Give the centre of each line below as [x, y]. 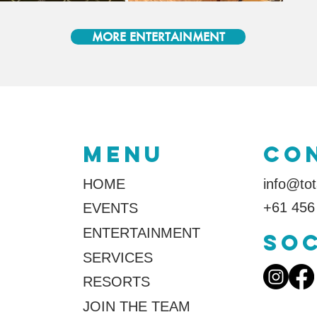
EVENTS [110, 208]
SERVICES [117, 258]
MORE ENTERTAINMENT [158, 36]
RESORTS [116, 282]
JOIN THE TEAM [136, 306]
